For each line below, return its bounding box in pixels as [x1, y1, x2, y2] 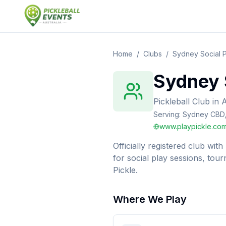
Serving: [153, 110, 183, 119]
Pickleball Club [153, 96, 210, 106]
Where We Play [113, 193, 187, 205]
